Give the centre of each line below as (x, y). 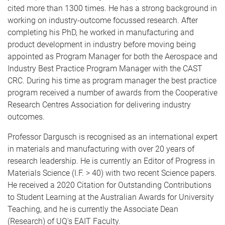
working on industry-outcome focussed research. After (103, 20)
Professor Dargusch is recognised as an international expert (113, 137)
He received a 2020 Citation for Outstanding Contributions (109, 185)
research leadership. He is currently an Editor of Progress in (111, 161)
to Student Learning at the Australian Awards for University (111, 197)
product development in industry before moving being (102, 44)
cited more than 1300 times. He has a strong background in (112, 8)
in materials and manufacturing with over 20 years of (101, 149)
